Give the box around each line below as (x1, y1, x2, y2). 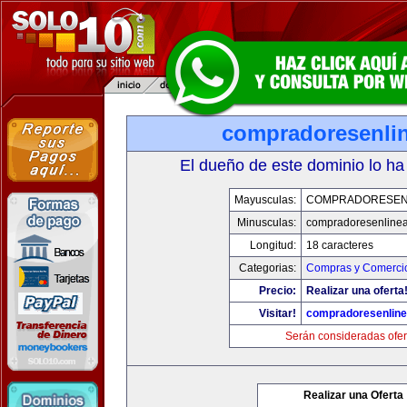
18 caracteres (305, 239, 373, 252)
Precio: (258, 284, 296, 297)
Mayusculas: (233, 194, 296, 206)
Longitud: (249, 239, 296, 252)
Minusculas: (236, 216, 296, 229)
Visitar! (258, 307, 296, 320)
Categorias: (238, 262, 296, 274)
